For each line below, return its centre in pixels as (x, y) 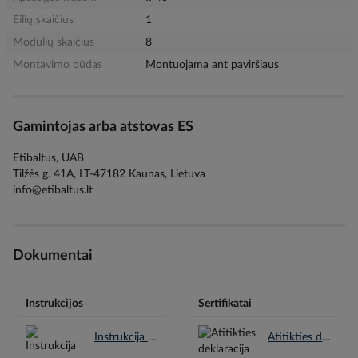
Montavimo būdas (58, 65)
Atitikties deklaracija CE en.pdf (327, 337)
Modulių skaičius (54, 42)
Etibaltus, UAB (48, 158)
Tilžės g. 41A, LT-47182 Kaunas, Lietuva (109, 174)
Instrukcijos (54, 304)
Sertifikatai (225, 304)
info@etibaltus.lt (53, 190)
